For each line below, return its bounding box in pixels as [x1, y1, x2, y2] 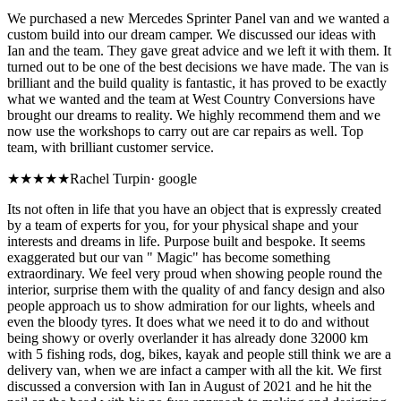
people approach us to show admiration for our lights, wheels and [7, 297, 375, 313]
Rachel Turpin [70, 170, 150, 186]
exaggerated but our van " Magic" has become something [7, 249, 330, 265]
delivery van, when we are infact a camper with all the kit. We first [7, 362, 381, 378]
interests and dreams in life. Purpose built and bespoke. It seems [7, 233, 365, 249]
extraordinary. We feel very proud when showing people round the [7, 265, 382, 281]
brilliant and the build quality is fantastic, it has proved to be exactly [7, 74, 387, 90]
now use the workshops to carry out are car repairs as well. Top [7, 123, 363, 139]
